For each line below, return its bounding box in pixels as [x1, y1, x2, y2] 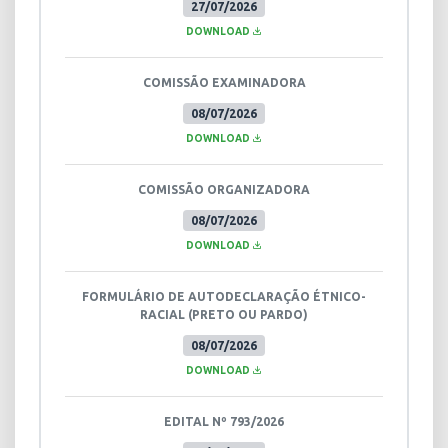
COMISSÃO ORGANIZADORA [138, 182, 310, 196]
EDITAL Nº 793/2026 [164, 414, 284, 428]
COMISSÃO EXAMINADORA [142, 75, 306, 89]
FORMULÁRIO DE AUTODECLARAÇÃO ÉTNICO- [82, 289, 366, 303]
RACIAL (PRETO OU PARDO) [140, 307, 308, 321]
